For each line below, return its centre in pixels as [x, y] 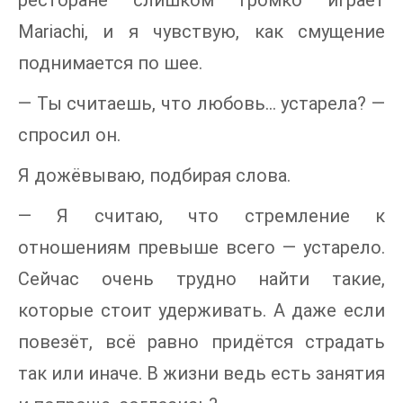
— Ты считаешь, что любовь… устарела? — [201, 104]
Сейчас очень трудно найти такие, [201, 279]
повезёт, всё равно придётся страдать [201, 342]
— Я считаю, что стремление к [201, 216]
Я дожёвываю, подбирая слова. [154, 176]
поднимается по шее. [110, 63]
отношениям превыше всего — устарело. [201, 248]
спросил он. [69, 135]
